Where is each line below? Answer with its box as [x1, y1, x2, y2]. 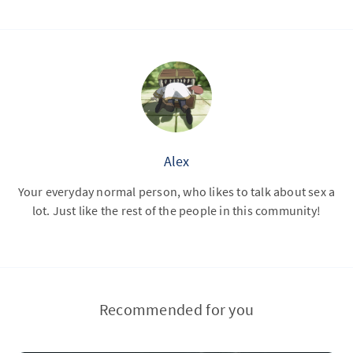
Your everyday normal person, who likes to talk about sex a [17, 184, 336, 199]
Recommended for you [98, 299, 255, 319]
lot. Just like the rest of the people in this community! [32, 203, 321, 218]
